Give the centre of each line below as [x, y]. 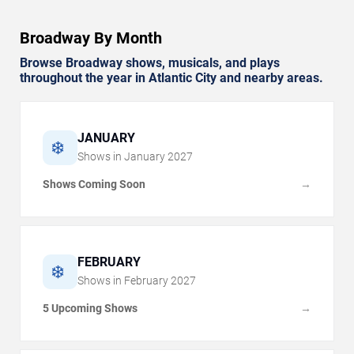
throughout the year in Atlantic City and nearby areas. [171, 77]
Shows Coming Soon [94, 184]
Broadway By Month [91, 38]
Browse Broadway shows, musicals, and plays [150, 62]
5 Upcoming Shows [90, 308]
